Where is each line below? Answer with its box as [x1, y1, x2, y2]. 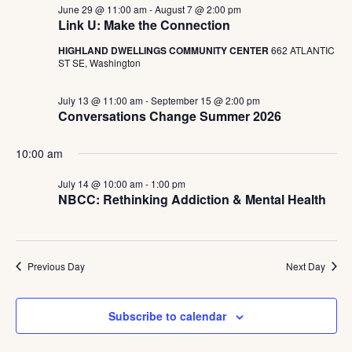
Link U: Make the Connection [57, 16, 230, 34]
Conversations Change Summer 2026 [57, 107, 281, 125]
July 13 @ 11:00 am [57, 93, 143, 107]
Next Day [285, 259, 325, 273]
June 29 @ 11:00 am [57, 2, 147, 16]
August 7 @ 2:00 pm [154, 2, 241, 16]
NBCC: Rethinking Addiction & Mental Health [57, 190, 326, 208]
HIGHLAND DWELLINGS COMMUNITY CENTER [57, 43, 271, 57]
